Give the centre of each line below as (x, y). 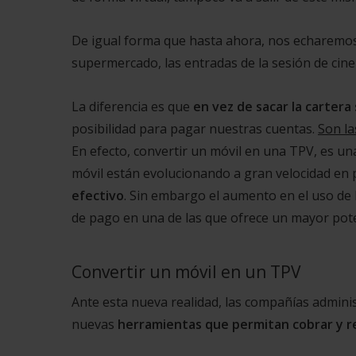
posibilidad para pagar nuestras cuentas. (195, 129)
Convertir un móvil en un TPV (186, 272)
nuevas (95, 325)
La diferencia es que (132, 107)
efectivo (98, 196)
